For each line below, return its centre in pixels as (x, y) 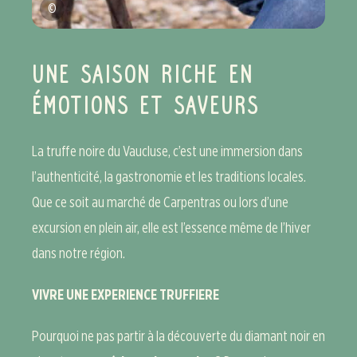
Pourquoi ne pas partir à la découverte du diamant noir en (178, 335)
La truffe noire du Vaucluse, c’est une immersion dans (167, 151)
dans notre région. (78, 253)
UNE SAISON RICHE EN (143, 75)
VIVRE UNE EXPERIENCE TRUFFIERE (126, 294)
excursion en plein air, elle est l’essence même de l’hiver (171, 227)
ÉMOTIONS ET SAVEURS (145, 106)
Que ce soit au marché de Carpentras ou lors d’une (160, 202)
